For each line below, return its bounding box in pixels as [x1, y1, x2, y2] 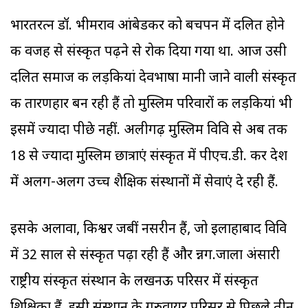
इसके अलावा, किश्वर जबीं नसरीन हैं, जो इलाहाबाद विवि [10, 221, 287, 239]
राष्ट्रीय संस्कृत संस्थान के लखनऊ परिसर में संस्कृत [10, 273, 258, 291]
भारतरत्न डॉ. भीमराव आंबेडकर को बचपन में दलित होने [10, 17, 285, 36]
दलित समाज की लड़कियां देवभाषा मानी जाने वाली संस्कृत [10, 69, 296, 88]
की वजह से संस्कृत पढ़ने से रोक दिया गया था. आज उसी [10, 43, 287, 62]
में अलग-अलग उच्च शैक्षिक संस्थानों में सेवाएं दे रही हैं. [10, 174, 278, 192]
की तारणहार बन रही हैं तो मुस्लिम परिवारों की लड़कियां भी [10, 96, 292, 114]
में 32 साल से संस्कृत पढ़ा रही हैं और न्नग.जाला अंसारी [10, 247, 280, 265]
